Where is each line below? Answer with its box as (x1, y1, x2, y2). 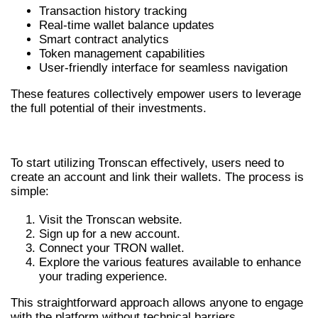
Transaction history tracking (39, 4, 187, 18)
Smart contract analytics (39, 32, 169, 46)
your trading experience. (39, 270, 168, 284)
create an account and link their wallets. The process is (11, 170, 304, 185)
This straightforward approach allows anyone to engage (11, 296, 303, 310)
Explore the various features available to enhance (39, 256, 301, 270)
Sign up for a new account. (39, 227, 180, 241)
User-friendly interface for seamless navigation (39, 60, 287, 75)
